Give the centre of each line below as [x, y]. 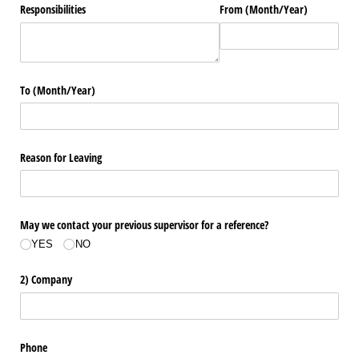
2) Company [46, 280]
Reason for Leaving [61, 157]
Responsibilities [53, 10]
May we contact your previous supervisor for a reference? [144, 225]
